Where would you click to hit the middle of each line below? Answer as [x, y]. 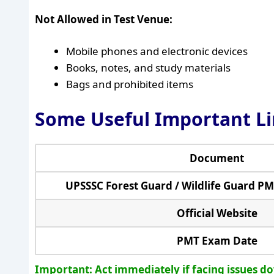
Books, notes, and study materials [148, 68]
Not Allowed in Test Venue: [104, 19]
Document [217, 158]
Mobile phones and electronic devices [157, 51]
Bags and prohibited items [130, 84]
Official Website [217, 213]
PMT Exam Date [217, 240]
